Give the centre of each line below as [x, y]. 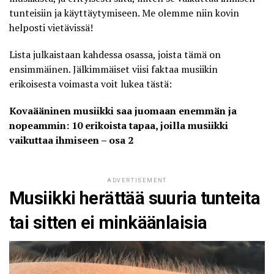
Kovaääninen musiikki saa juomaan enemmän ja [123, 110]
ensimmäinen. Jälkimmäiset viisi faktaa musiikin [113, 69]
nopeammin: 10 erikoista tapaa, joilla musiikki [119, 125]
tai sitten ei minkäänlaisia [108, 222]
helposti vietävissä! [51, 27]
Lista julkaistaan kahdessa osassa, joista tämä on [115, 54]
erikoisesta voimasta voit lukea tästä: [91, 83]
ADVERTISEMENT [137, 180]
